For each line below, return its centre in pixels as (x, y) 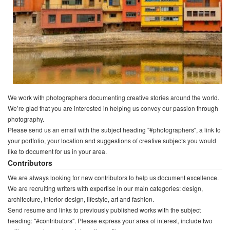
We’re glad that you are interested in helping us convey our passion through (113, 108)
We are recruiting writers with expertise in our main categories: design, (105, 188)
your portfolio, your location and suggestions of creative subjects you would (112, 140)
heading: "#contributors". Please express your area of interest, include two (110, 221)
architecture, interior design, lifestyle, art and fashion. (81, 199)
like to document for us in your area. (57, 151)
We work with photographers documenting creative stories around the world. (113, 97)
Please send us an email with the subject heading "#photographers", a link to (114, 130)
